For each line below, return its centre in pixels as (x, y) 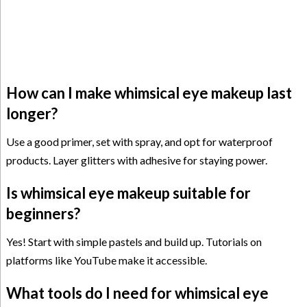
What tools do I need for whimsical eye (137, 293)
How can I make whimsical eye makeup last (149, 93)
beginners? (43, 214)
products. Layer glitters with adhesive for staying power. (136, 160)
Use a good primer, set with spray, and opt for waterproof (139, 142)
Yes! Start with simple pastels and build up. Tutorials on (134, 242)
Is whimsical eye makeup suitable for (128, 193)
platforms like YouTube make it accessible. (106, 260)
